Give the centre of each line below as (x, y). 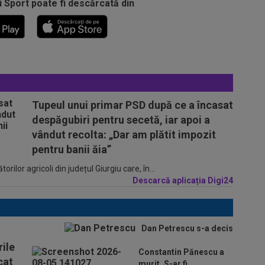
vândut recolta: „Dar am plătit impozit (124, 134)
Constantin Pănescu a (181, 252)
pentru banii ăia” (72, 149)
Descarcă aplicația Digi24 (183, 180)
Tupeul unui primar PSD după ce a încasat (132, 105)
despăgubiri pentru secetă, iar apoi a (121, 119)
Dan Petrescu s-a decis (187, 228)
